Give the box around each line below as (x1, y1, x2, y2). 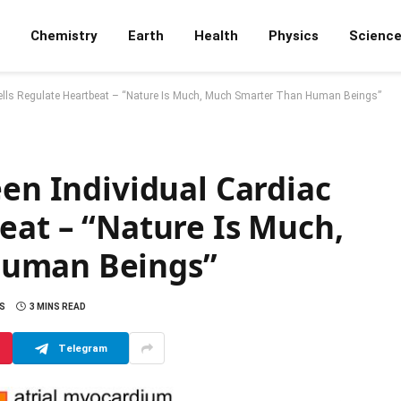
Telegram (57, 341, 107, 354)
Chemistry (30, 28, 98, 44)
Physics (269, 28, 319, 44)
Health (194, 28, 238, 44)
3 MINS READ (30, 302, 86, 311)
